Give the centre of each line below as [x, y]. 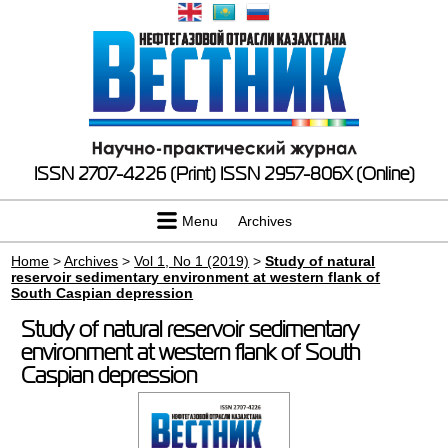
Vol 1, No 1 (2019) [192, 261]
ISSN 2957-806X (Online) [317, 174]
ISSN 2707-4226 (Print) [124, 174]
